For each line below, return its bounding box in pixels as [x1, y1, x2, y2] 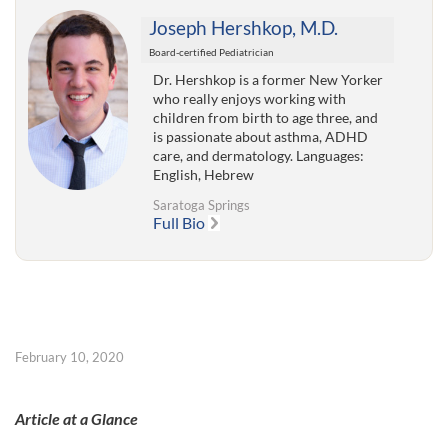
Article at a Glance [15, 409, 138, 429]
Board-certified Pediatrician [148, 46, 274, 59]
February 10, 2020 [15, 349, 124, 366]
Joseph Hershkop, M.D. [148, 16, 338, 40]
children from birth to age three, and [153, 109, 379, 127]
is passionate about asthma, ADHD [153, 128, 369, 146]
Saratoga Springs [153, 197, 251, 214]
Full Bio [153, 213, 206, 233]
